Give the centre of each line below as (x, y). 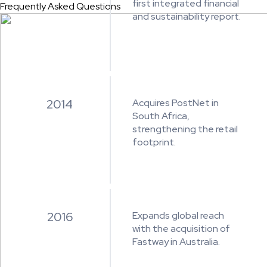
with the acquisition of (181, 229)
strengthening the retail (185, 129)
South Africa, (161, 116)
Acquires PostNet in (176, 103)
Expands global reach (178, 215)
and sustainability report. (187, 16)
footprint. (154, 142)
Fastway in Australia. (176, 242)
